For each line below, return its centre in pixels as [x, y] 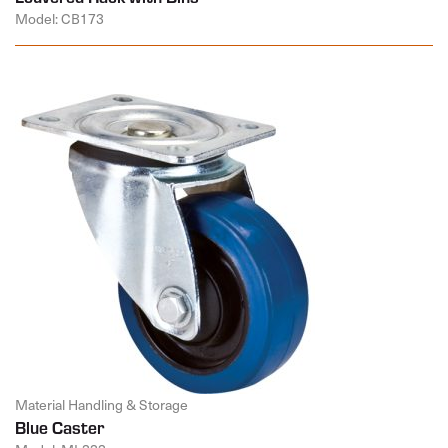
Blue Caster [59, 426]
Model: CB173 [59, 18]
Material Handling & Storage [101, 404]
